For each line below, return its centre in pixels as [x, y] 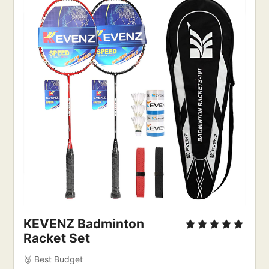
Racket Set [57, 238]
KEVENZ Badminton [84, 223]
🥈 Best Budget [55, 259]
